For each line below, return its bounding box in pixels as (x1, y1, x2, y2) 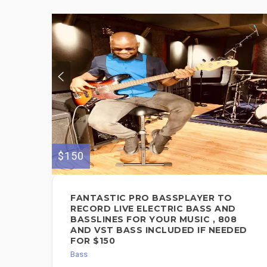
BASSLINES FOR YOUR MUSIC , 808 (70, 213, 237, 225)
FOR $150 (70, 235, 115, 246)
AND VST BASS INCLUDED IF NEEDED (70, 224, 247, 235)
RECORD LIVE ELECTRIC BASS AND (70, 203, 236, 214)
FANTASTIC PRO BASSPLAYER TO (70, 192, 232, 203)
